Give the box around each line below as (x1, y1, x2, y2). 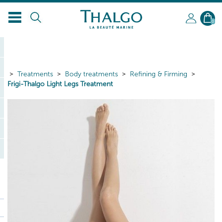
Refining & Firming (130, 70, 187, 78)
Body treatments (65, 70, 118, 78)
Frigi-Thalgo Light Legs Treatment (7, 80, 113, 88)
